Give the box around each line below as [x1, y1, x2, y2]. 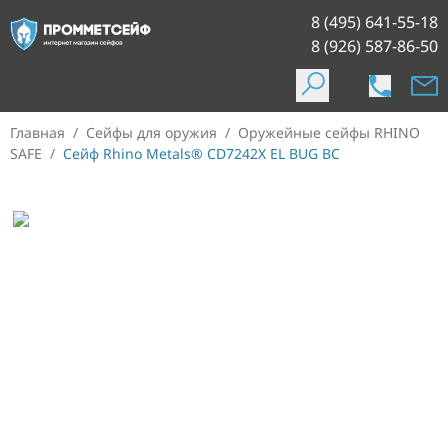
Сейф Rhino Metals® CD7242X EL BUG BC [63, 144, 340, 163]
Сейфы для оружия [86, 123, 217, 142]
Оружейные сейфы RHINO [238, 123, 420, 142]
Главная [10, 123, 65, 142]
